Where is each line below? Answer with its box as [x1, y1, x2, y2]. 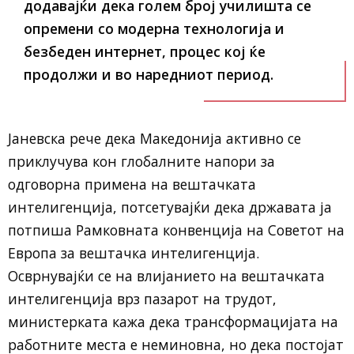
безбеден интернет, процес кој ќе [24, 42, 265, 62]
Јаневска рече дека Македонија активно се [8, 129, 301, 149]
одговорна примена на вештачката [8, 175, 256, 194]
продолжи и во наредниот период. [24, 65, 273, 85]
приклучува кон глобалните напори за [8, 152, 275, 171]
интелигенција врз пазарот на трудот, [8, 289, 277, 309]
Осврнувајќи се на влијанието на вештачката [8, 266, 325, 286]
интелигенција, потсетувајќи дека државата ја [8, 198, 332, 217]
